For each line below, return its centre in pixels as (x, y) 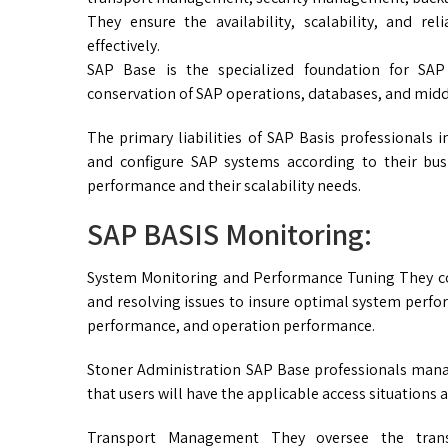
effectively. (123, 46)
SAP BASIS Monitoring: (229, 234)
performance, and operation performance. (231, 326)
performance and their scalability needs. (224, 186)
